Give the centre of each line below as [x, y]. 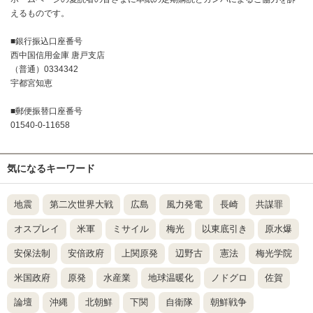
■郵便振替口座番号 [46, 111]
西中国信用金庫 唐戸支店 [58, 56]
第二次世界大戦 [81, 205]
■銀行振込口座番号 [46, 42]
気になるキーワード [51, 169]
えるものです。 [40, 14]
